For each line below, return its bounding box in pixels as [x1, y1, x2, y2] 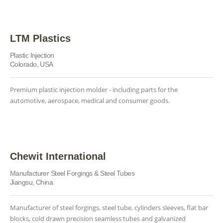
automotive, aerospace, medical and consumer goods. [10, 96, 170, 105]
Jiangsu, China [10, 178, 53, 186]
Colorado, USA [10, 60, 53, 68]
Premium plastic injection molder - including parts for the [10, 85, 178, 94]
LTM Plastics [10, 33, 71, 44]
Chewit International [10, 151, 106, 162]
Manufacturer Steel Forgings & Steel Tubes [10, 169, 135, 177]
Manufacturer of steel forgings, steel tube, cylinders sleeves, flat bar [10, 203, 208, 212]
